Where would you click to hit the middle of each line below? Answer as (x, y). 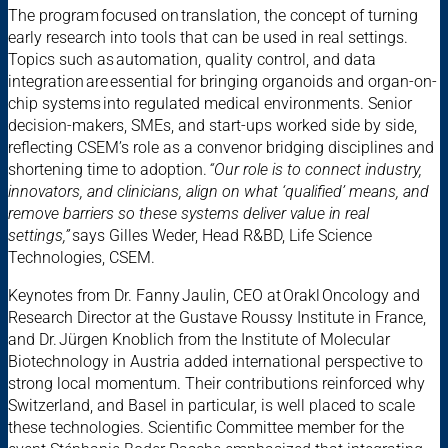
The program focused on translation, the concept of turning (213, 16)
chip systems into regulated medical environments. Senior (210, 104)
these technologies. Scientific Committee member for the (206, 428)
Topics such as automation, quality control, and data (192, 60)
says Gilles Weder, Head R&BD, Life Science (222, 236)
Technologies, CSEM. (81, 258)
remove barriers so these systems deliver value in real (188, 214)
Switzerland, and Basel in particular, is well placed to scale (211, 406)
